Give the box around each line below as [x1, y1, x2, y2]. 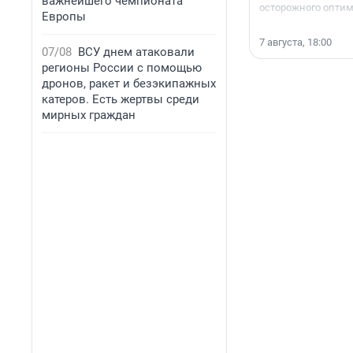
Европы [42, 9, 86, 24]
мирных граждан [42, 108, 136, 122]
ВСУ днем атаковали [78, 45, 195, 59]
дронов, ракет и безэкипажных [42, 76, 216, 91]
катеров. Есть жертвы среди [42, 92, 199, 106]
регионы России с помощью [42, 61, 202, 75]
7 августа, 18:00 [259, 36, 332, 49]
